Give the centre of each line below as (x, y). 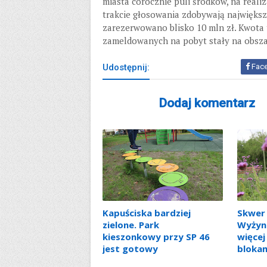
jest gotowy (130, 248)
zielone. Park (131, 224)
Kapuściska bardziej (147, 212)
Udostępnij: (126, 67)
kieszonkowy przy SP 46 (156, 236)
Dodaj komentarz (207, 103)
